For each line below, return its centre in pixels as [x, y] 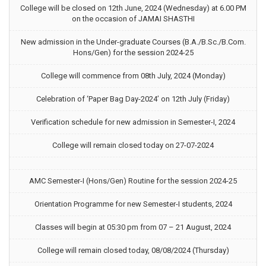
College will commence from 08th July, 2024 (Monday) [133, 76]
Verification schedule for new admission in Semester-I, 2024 [133, 122]
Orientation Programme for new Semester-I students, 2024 [133, 204]
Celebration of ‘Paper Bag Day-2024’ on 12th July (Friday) [133, 99]
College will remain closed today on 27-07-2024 [133, 145]
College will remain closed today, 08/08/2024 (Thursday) [133, 250]
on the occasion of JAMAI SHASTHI [133, 19]
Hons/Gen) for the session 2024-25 [133, 53]
